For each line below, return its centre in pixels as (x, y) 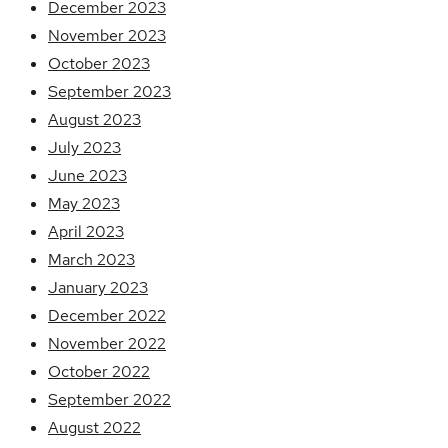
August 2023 (94, 120)
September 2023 (109, 92)
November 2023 (107, 36)
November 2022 (107, 344)
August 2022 (94, 428)
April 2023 (86, 232)
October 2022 (99, 372)
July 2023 (84, 148)
